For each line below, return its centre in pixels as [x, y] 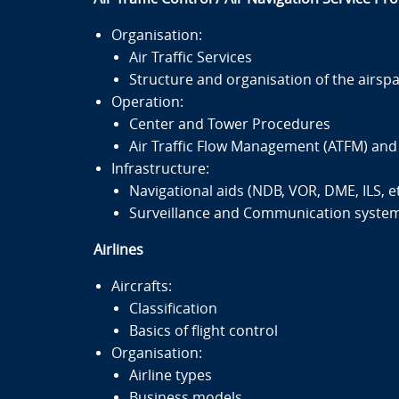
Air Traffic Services [190, 57]
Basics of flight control [203, 331]
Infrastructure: [160, 169]
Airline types [170, 375]
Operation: [147, 102]
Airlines [118, 250]
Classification [173, 309]
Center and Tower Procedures [229, 124]
